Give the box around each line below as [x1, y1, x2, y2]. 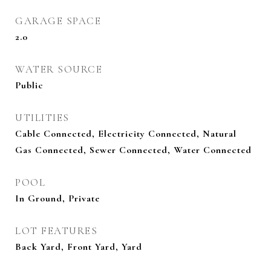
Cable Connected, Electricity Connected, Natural [15, 128, 237, 140]
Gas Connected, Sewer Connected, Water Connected [15, 144, 252, 156]
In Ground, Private [15, 192, 100, 204]
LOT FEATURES [15, 224, 97, 237]
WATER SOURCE [15, 63, 102, 76]
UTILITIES [15, 111, 70, 124]
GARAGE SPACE [15, 15, 101, 27]
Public [15, 79, 44, 91]
